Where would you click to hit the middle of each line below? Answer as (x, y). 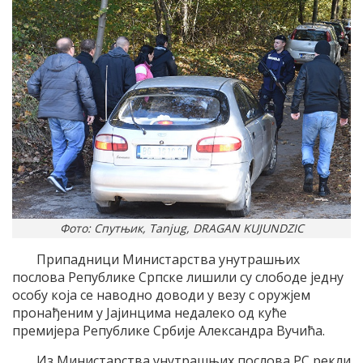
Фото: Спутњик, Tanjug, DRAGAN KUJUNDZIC (181, 228)
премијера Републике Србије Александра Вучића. (169, 330)
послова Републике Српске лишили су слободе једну (178, 277)
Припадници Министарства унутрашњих (168, 259)
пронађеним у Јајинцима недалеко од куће (149, 312)
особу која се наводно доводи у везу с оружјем (161, 295)
